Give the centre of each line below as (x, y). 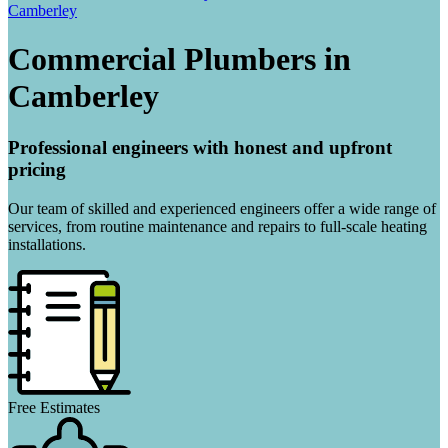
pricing (37, 169)
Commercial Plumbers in (179, 59)
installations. (47, 244)
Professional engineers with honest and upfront (200, 147)
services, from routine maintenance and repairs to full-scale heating (217, 226)
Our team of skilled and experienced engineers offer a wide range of (222, 208)
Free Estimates (54, 407)
